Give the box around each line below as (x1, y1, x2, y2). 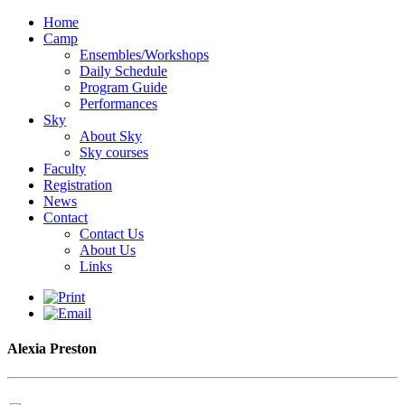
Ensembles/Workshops (80, 47, 209, 62)
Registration (43, 177, 112, 193)
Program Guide (80, 80, 167, 95)
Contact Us (80, 226, 144, 241)
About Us (80, 242, 136, 258)
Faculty (43, 161, 86, 176)
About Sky (80, 128, 142, 144)
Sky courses (80, 145, 148, 160)
